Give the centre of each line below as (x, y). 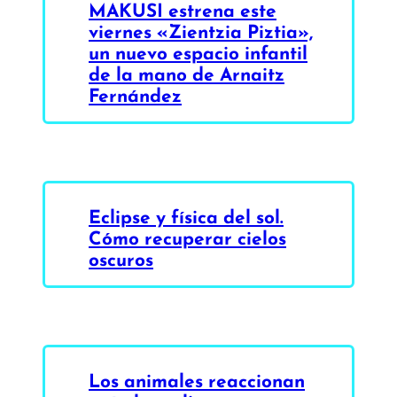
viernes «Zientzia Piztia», (201, 31)
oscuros (121, 259)
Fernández (135, 95)
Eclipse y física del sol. (186, 216)
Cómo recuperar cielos (187, 237)
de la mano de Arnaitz (187, 74)
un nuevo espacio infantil (198, 52)
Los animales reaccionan (197, 381)
